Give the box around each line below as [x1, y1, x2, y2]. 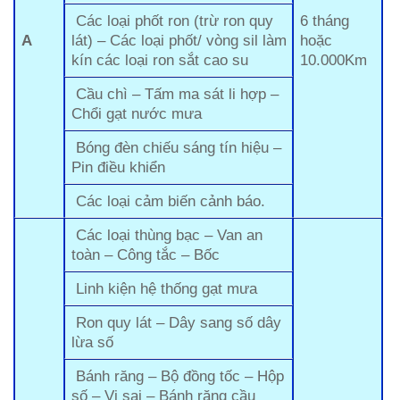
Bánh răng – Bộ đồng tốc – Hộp [71, 366, 285, 385]
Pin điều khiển [71, 157, 166, 176]
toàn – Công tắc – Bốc [71, 245, 221, 263]
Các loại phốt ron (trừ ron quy [71, 11, 274, 29]
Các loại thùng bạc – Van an [71, 225, 263, 244]
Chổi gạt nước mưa [71, 104, 203, 122]
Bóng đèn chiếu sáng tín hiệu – [71, 137, 282, 156]
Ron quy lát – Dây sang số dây [71, 312, 282, 331]
